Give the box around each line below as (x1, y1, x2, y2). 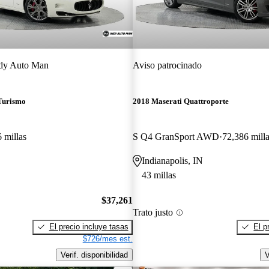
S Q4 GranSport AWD (132, 131, 219, 142)
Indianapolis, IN (141, 156, 203, 166)
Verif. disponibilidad (60, 250, 128, 259)
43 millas (141, 170, 176, 181)
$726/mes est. (82, 234, 133, 243)
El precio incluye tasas (49, 222, 128, 231)
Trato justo (132, 207, 173, 218)
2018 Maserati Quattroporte (132, 97, 229, 106)
